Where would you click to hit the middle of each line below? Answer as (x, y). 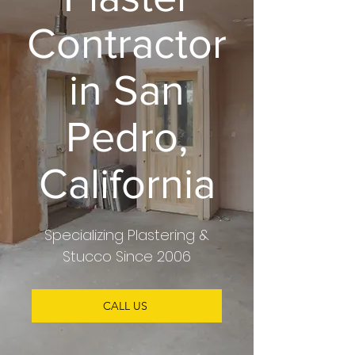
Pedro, (127, 137)
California (127, 183)
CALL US (125, 306)
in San (127, 90)
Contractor (127, 43)
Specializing (84, 235)
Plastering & (166, 235)
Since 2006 (151, 256)
